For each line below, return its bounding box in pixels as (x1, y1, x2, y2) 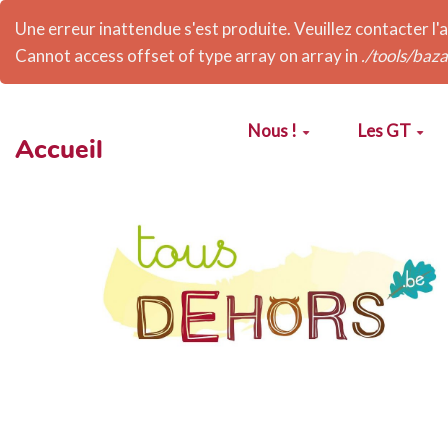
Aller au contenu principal (24, 117, 211, 138)
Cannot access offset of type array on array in (15, 45, 361, 66)
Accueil (15, 131, 104, 167)
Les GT (357, 120, 411, 141)
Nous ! (248, 120, 298, 141)
